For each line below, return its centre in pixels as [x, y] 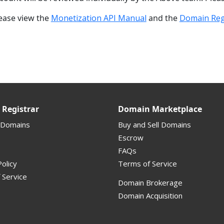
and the [163, 18]
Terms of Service [147, 163]
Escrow [131, 137]
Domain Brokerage [150, 182]
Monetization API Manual [98, 18]
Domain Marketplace [160, 109]
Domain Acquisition [150, 195]
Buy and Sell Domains [154, 124]
